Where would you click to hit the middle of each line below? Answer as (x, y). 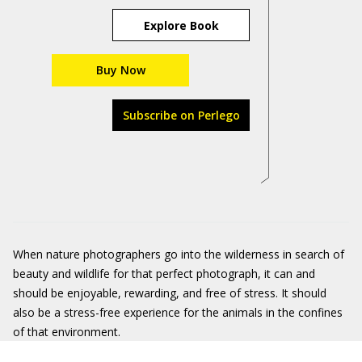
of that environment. (67, 332)
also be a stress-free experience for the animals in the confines (178, 312)
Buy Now (120, 70)
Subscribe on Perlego (181, 115)
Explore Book (181, 25)
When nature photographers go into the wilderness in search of (179, 254)
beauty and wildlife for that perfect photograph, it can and (164, 274)
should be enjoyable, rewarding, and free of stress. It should (170, 293)
